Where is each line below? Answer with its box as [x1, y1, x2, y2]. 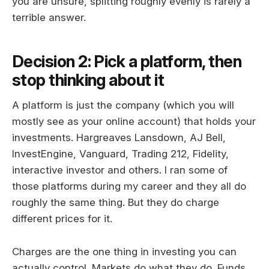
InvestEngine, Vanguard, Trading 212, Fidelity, [12, 148, 229, 160]
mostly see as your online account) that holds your [12, 115, 256, 128]
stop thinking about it [12, 70, 165, 90]
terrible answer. [12, 11, 86, 24]
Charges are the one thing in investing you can [12, 245, 237, 258]
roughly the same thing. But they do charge [12, 196, 219, 209]
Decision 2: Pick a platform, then [12, 51, 242, 71]
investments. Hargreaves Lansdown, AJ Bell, [12, 131, 226, 144]
